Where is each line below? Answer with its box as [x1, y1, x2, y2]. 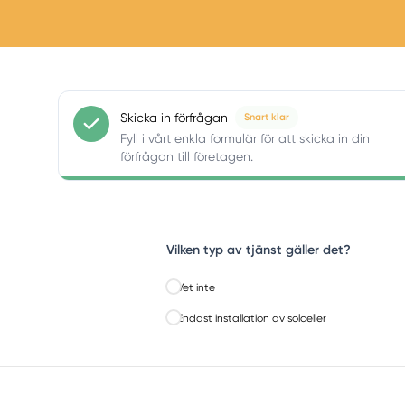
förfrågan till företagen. [120, 148, 253, 164]
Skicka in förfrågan [120, 109, 228, 125]
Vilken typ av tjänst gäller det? [166, 240, 351, 258]
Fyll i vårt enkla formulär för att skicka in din [120, 130, 370, 146]
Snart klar [244, 110, 289, 123]
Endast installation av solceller [177, 312, 326, 325]
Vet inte [177, 280, 215, 294]
